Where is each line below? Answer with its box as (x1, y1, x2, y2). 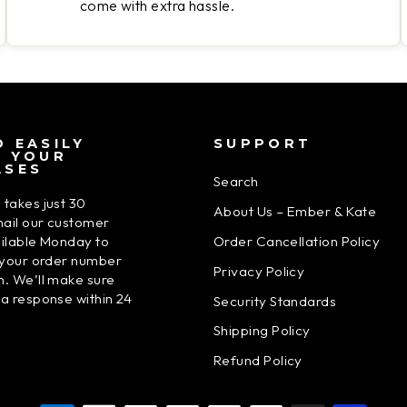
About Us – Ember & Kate (213, 203, 377, 221)
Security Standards (213, 292, 337, 310)
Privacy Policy (213, 262, 305, 280)
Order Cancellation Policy (213, 233, 381, 251)
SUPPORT (213, 135, 313, 153)
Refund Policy (213, 352, 303, 370)
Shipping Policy (213, 322, 311, 340)
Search (213, 173, 259, 191)
